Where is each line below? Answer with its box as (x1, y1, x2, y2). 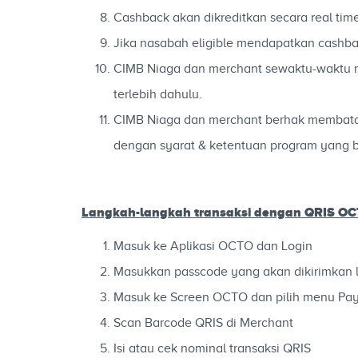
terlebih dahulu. (113, 87, 202, 101)
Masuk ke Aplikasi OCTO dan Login (113, 239, 312, 253)
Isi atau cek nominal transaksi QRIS (113, 341, 311, 356)
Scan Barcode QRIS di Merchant (113, 316, 293, 330)
